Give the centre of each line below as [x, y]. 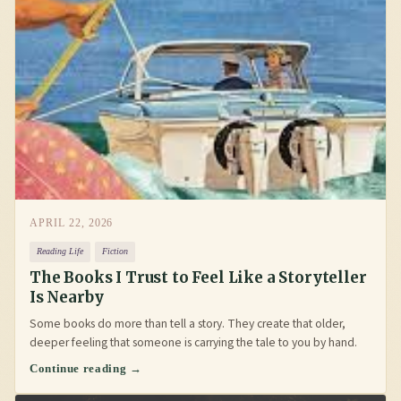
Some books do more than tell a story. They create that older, [188, 324]
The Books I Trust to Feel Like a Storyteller [198, 278]
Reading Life [60, 252]
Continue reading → [86, 369]
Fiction [115, 252]
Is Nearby [67, 298]
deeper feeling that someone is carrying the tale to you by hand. [193, 343]
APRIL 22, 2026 [72, 222]
